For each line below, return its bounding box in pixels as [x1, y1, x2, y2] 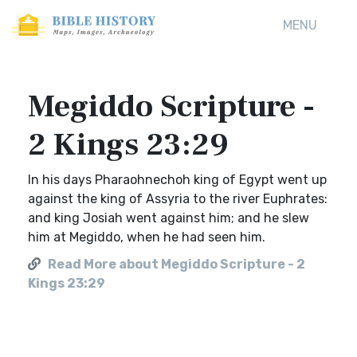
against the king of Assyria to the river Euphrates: [28, 191, 328, 206]
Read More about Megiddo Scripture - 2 [48, 257, 305, 272]
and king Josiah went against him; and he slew [28, 210, 309, 226]
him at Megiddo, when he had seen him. [28, 229, 265, 245]
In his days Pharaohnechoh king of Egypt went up [28, 172, 327, 187]
